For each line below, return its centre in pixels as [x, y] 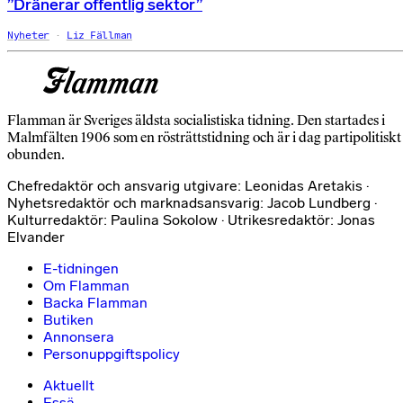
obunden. [36, 154]
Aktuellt [69, 385]
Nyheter [28, 35]
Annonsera [79, 336]
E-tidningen [81, 268]
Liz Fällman [99, 35]
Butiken [68, 319]
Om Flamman [86, 285]
